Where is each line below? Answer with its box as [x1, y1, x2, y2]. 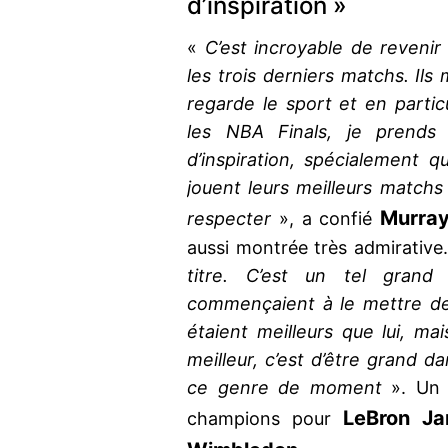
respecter [187, 208, 271, 230]
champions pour [187, 408, 343, 430]
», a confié [271, 208, 381, 230]
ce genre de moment [187, 377, 382, 399]
